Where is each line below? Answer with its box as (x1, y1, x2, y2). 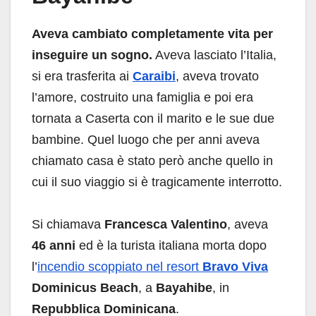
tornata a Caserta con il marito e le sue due (32, 111, 274, 126)
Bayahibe (156, 281, 212, 296)
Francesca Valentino (104, 217, 227, 232)
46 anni (32, 238, 75, 253)
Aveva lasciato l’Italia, (152, 48, 276, 63)
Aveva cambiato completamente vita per (32, 27, 273, 42)
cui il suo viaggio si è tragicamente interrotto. (32, 175, 282, 190)
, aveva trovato (176, 69, 259, 84)
